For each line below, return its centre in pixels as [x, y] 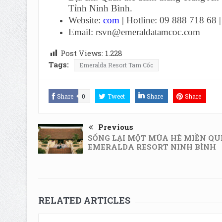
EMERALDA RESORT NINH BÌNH [152, 147]
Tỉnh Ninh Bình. [100, 8]
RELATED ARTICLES [84, 200]
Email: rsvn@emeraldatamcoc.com [134, 32]
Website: [84, 20]
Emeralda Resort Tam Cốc [116, 65]
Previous [115, 127]
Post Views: [82, 53]
